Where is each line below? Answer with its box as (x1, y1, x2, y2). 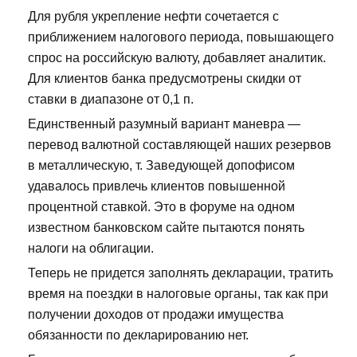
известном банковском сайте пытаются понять (28, 221, 304, 235)
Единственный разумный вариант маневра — (28, 117, 300, 131)
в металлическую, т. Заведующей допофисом (28, 159, 295, 173)
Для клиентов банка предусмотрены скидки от (28, 72, 301, 86)
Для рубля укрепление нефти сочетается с (28, 10, 279, 24)
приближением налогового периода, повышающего (28, 30, 334, 45)
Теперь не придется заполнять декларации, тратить (28, 266, 333, 280)
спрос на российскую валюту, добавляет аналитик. (28, 51, 326, 65)
